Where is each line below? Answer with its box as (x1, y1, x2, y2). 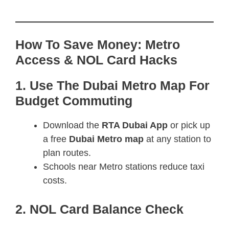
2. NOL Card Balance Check (15, 201, 184, 216)
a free (43, 133, 69, 144)
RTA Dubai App (102, 120, 168, 130)
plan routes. (43, 147, 91, 158)
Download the (43, 120, 102, 130)
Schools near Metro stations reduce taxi (43, 161, 204, 172)
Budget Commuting (15, 93, 132, 108)
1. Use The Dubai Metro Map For (15, 78, 210, 93)
